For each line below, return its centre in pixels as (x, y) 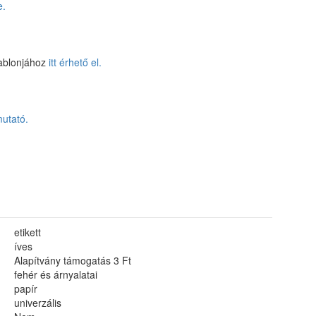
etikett (28, 232)
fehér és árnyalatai (56, 274)
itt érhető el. (75, 62)
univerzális (38, 303)
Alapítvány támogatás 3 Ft (73, 260)
